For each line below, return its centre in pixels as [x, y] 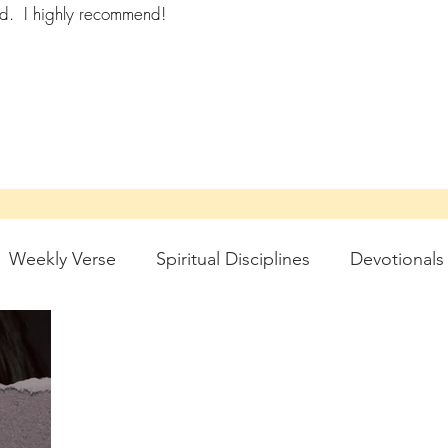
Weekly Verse [62, 258]
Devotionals [397, 258]
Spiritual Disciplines [233, 258]
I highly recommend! [94, 13]
